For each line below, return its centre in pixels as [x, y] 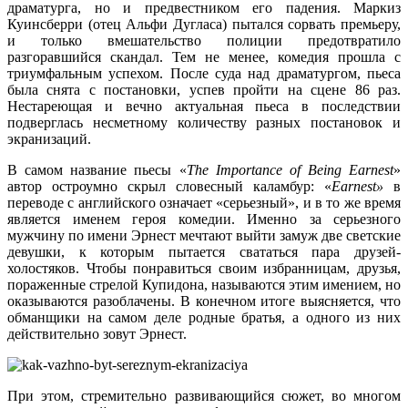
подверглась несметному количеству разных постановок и [204, 123]
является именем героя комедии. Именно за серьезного [204, 219]
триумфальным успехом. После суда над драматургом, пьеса [204, 74]
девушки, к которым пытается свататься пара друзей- [204, 252]
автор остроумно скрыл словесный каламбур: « [169, 187]
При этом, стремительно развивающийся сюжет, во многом [204, 396]
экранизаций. [49, 139]
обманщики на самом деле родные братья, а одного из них [204, 318]
